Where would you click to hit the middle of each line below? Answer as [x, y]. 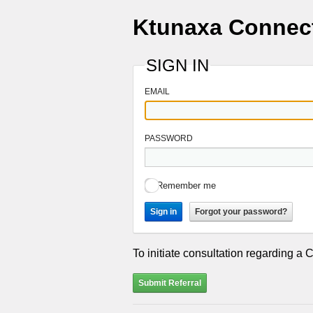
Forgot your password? [241, 211]
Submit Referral [170, 283]
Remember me [186, 185]
